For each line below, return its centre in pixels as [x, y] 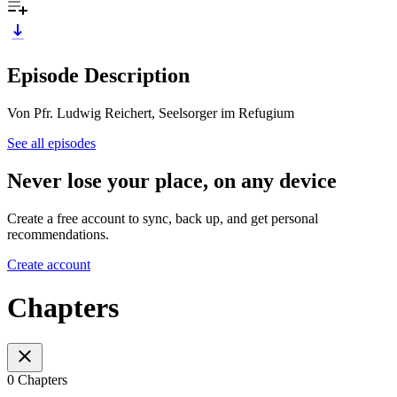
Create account [49, 264]
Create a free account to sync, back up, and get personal [163, 218]
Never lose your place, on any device [172, 180]
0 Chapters [37, 380]
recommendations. [58, 234]
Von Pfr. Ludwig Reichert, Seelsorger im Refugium [151, 113]
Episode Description [98, 75]
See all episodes [51, 143]
